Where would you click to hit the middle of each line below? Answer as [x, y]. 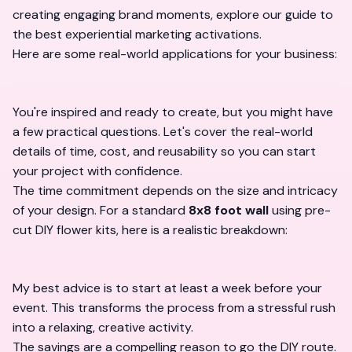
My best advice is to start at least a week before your [167, 288]
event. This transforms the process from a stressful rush [174, 308]
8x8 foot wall [229, 210]
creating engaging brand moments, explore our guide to [173, 15]
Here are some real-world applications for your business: [175, 54]
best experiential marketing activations [147, 34]
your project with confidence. [97, 171]
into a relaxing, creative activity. [103, 327]
